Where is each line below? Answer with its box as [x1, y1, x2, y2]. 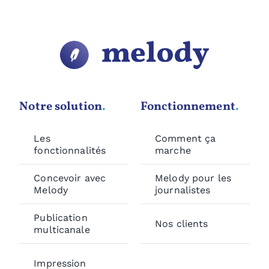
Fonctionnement [141, 98, 235, 116]
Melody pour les [155, 172, 231, 184]
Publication [34, 211, 88, 223]
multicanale [34, 223, 90, 235]
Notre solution [19, 98, 103, 116]
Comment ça [155, 132, 216, 144]
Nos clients [155, 217, 208, 229]
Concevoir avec [34, 172, 106, 184]
